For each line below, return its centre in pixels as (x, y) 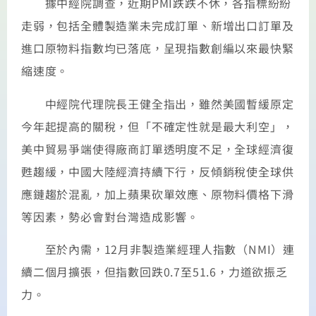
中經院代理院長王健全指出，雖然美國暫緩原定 (158, 103)
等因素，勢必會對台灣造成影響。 (110, 216)
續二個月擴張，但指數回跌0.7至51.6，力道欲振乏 (154, 272)
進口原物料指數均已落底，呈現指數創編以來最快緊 (158, 48)
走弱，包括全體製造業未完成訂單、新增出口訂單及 (158, 26)
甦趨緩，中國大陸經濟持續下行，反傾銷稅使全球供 (158, 171)
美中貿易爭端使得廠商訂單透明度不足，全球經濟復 (158, 148)
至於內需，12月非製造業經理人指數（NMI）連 (158, 249)
